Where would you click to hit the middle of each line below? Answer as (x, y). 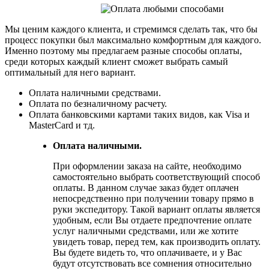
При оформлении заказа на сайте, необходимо (147, 166)
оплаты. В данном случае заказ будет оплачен (146, 187)
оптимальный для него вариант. (70, 72)
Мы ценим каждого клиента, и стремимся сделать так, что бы (131, 29)
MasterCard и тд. (62, 125)
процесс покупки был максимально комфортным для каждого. (133, 40)
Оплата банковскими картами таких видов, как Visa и (139, 114)
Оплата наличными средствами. (95, 92)
